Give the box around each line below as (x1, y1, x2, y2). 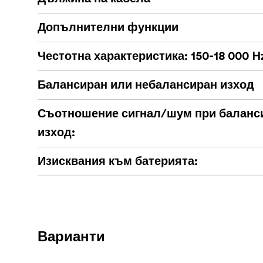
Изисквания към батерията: (38, 156, 198, 168)
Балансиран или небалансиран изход (38, 79, 254, 92)
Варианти (38, 230, 105, 245)
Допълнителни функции (38, 22, 178, 34)
